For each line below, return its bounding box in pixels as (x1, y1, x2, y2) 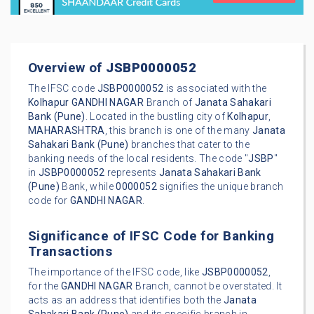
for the (28, 280, 61, 292)
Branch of (144, 97, 195, 109)
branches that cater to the (128, 139, 250, 151)
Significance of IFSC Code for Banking (28, 228, 275, 245)
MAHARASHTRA (28, 125, 105, 137)
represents (104, 167, 159, 179)
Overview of (28, 60, 107, 76)
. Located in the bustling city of (85, 111, 228, 123)
